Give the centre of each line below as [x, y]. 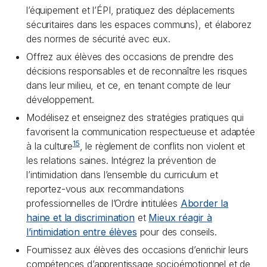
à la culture [50, 146]
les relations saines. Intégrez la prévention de [121, 160]
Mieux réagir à [180, 218]
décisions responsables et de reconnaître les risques [137, 71]
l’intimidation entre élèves [82, 232]
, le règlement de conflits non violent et [162, 146]
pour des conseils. [177, 232]
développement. [60, 100]
